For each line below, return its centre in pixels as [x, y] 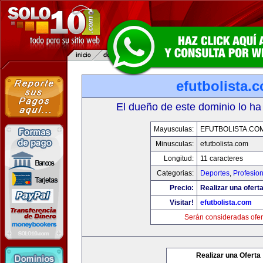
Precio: [182, 188]
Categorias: [175, 173]
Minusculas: [175, 144]
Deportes [215, 173]
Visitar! [182, 203]
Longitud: [179, 159]
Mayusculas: [174, 129]
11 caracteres [222, 159]
